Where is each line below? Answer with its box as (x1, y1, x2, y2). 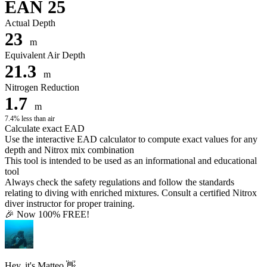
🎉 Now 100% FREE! (5, 209, 89, 219)
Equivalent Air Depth (5, 49, 85, 60)
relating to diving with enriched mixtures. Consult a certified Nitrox (5, 187, 257, 198)
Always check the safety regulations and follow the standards (5, 176, 234, 187)
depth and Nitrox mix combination (5, 144, 134, 155)
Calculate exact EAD (5, 123, 85, 133)
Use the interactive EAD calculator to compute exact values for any (5, 133, 257, 144)
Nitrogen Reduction (5, 82, 79, 92)
